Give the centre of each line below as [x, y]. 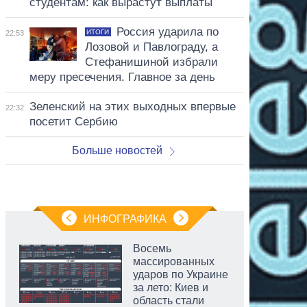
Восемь [152, 248]
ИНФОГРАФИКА [125, 219]
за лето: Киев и [171, 287]
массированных [174, 261]
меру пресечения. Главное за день [122, 77]
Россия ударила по [167, 32]
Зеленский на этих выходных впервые [132, 106]
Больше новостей [118, 150]
